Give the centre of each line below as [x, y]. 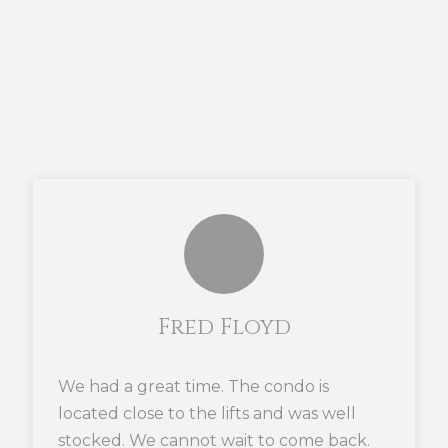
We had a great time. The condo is [193, 386]
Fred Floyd [224, 327]
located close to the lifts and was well [207, 413]
